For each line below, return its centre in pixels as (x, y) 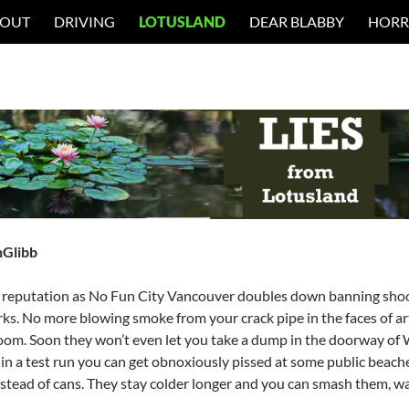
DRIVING (84, 21)
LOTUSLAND (182, 21)
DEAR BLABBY (297, 21)
